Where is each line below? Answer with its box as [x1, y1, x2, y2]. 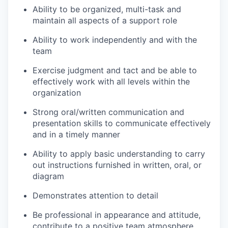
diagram [33, 171, 64, 181]
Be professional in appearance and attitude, [33, 210, 201, 220]
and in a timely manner [33, 129, 120, 139]
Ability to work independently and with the [33, 35, 197, 45]
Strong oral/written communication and [33, 107, 184, 117]
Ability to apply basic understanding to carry [33, 149, 205, 159]
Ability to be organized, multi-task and [33, 4, 181, 14]
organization [33, 88, 81, 98]
